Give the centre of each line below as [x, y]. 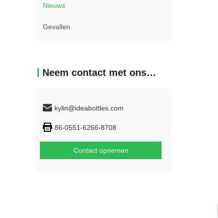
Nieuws [54, 5]
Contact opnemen [101, 150]
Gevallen [56, 27]
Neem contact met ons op [151, 73]
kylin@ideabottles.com [89, 108]
